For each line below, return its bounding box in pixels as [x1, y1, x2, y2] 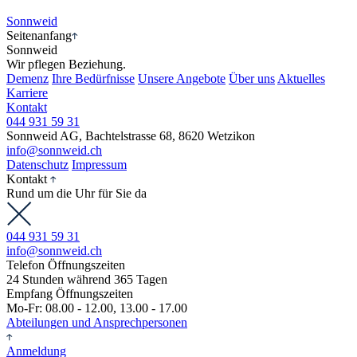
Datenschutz [6, 157, 69, 171]
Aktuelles [277, 71, 325, 85]
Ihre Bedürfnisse [52, 71, 135, 85]
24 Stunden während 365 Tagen [6, 272, 167, 286]
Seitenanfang [6, 28, 72, 42]
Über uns [229, 71, 275, 85]
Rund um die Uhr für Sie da [6, 186, 147, 200]
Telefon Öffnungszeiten [6, 257, 125, 272]
